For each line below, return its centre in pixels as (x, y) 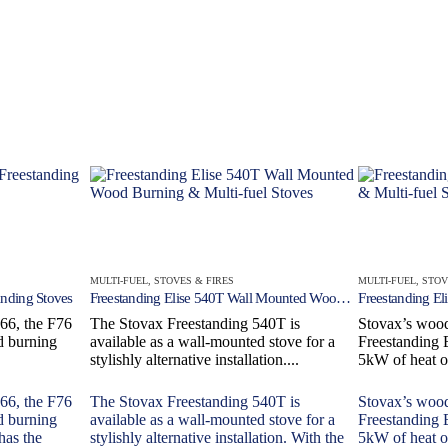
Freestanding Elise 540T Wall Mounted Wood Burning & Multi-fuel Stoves (344, 297)
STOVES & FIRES (193, 280)
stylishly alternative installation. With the (216, 437)
